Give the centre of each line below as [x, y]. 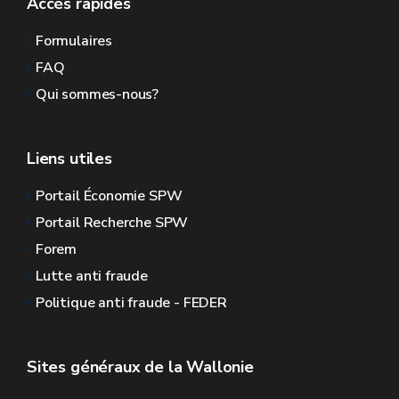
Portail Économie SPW [109, 196]
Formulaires [74, 41]
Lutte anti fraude [92, 276]
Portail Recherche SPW [112, 223]
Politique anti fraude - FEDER [131, 303]
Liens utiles [69, 159]
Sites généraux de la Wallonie [140, 367]
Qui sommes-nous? [98, 94]
